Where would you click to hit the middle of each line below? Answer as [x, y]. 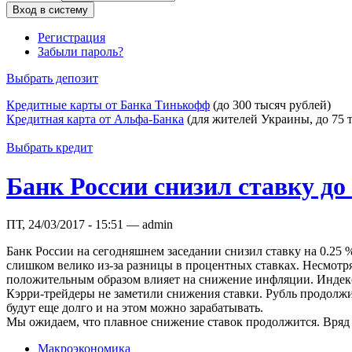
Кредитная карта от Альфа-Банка [95, 119]
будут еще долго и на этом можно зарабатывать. [135, 308]
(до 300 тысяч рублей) [270, 105]
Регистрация [71, 38]
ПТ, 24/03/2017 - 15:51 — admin [90, 225]
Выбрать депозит [52, 79]
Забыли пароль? [81, 52]
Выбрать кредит [49, 148]
